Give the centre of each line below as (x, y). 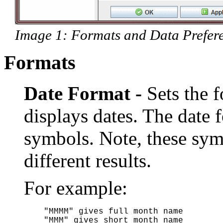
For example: (76, 188)
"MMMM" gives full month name (113, 212)
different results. (88, 161)
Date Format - (83, 93)
